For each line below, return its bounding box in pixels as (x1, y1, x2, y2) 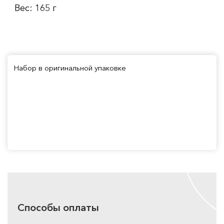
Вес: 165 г (14, 2, 56, 13)
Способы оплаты (17, 201, 99, 213)
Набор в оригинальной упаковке (13, 62, 126, 72)
